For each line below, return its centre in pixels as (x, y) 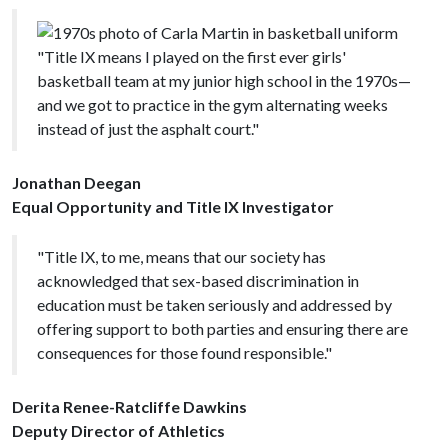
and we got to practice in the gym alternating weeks (212, 104)
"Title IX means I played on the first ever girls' (191, 56)
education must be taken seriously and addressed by (214, 304)
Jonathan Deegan (76, 182)
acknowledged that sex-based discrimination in (198, 280)
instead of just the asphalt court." (148, 128)
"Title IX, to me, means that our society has (181, 256)
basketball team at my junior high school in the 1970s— (224, 80)
